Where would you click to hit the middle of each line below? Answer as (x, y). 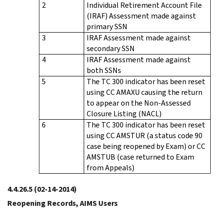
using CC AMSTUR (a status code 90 (145, 135)
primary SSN (107, 26)
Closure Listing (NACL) (124, 113)
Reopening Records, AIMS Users (63, 203)
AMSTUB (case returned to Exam (140, 157)
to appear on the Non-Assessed (139, 103)
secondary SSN (111, 48)
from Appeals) (110, 167)
